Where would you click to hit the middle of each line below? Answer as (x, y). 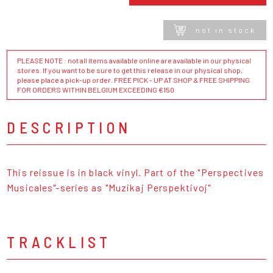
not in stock (225, 30)
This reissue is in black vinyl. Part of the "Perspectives (136, 172)
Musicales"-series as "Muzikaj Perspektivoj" (109, 187)
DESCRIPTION (69, 127)
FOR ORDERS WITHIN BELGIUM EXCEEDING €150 (96, 89)
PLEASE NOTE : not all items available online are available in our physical (134, 60)
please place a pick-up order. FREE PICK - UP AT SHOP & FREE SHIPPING (134, 80)
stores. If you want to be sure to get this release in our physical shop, (130, 70)
